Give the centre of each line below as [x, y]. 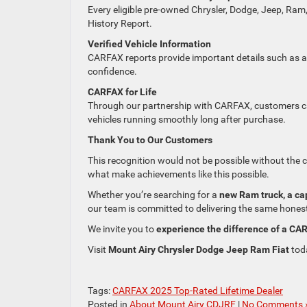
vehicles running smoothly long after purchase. [187, 120]
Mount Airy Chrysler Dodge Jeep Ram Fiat [199, 250]
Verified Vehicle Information [149, 44]
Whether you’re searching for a [153, 195]
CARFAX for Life [122, 92]
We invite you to [122, 229]
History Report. [120, 24]
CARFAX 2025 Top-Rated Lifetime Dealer [198, 291]
